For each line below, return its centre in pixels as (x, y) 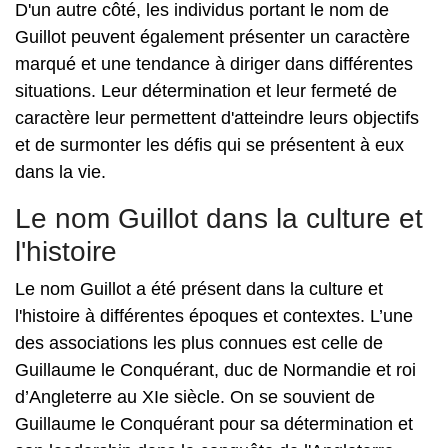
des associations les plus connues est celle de (199, 343)
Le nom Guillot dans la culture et (219, 218)
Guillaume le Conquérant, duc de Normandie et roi (215, 370)
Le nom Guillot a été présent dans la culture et (199, 289)
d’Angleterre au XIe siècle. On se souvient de (195, 397)
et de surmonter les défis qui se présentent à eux (209, 145)
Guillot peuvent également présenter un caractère (212, 37)
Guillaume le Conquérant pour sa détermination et (214, 424)
